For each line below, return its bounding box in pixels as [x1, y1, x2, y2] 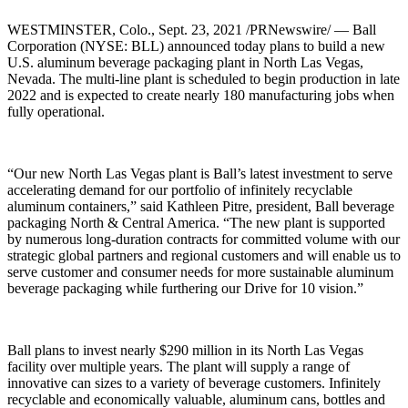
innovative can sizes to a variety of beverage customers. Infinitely [7, 375, 381, 392]
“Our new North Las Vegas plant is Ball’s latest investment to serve [7, 166, 393, 182]
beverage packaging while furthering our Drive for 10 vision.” [7, 280, 363, 297]
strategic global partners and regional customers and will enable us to [7, 248, 401, 264]
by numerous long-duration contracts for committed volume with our [7, 231, 400, 248]
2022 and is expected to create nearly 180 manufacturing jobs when [7, 87, 394, 104]
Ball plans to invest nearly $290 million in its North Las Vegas [7, 342, 363, 359]
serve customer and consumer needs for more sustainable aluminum [7, 264, 393, 280]
